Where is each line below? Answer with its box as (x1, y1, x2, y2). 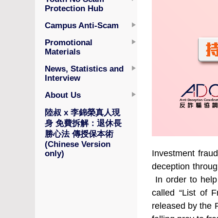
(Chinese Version (45, 140, 110, 148)
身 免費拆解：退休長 (45, 119, 122, 127)
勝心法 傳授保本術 (45, 129, 113, 138)
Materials (45, 47, 80, 56)
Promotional (45, 38, 92, 47)
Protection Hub (45, 4, 103, 13)
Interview (45, 73, 80, 82)
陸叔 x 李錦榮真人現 (45, 108, 120, 117)
